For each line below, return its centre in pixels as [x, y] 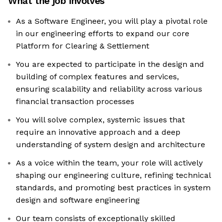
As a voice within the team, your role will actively [109, 163]
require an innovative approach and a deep [98, 132]
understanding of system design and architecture [111, 145]
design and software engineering [78, 200]
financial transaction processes [75, 102]
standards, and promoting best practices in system [113, 188]
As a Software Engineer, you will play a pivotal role [112, 21]
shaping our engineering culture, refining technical [113, 175]
